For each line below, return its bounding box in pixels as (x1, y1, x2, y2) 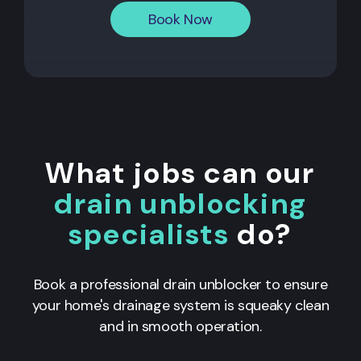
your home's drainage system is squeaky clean (31, 295, 330, 315)
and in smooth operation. (99, 316, 262, 336)
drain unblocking (53, 184, 308, 222)
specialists (68, 214, 230, 253)
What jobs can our (45, 153, 316, 192)
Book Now (148, 9, 213, 29)
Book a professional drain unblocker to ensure (33, 274, 328, 294)
